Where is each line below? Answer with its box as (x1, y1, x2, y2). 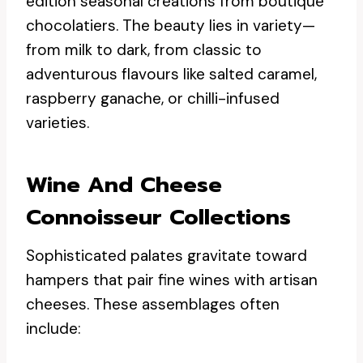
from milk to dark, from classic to (26, 40, 262, 60)
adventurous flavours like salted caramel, (26, 64, 317, 84)
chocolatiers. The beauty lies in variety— (26, 15, 315, 36)
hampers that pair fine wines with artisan (26, 270, 318, 290)
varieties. (26, 113, 89, 133)
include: (26, 318, 81, 339)
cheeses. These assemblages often (26, 294, 280, 314)
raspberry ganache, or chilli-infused (26, 88, 280, 109)
